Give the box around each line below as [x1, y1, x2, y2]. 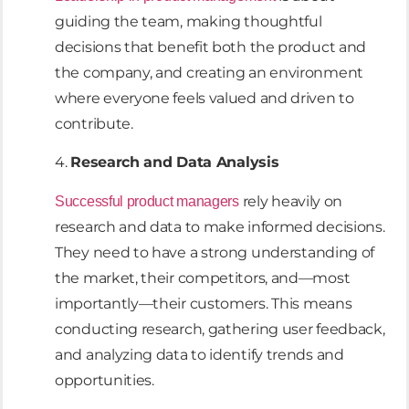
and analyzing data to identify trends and [55, 345, 344, 363]
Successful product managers [55, 193, 239, 209]
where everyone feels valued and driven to [55, 89, 354, 107]
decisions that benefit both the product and [55, 37, 367, 56]
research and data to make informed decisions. [55, 217, 385, 236]
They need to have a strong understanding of [55, 243, 375, 261]
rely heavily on [238, 192, 343, 210]
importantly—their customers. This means [55, 294, 352, 312]
